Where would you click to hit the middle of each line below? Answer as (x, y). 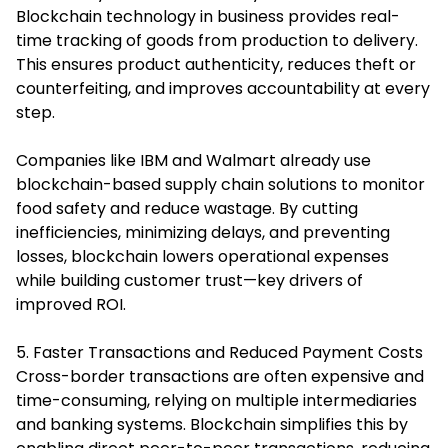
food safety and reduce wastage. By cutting (187, 208)
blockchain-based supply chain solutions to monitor (220, 184)
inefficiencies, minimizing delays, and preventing (203, 232)
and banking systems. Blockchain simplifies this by (212, 424)
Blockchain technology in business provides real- (208, 16)
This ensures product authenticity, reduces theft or (216, 64)
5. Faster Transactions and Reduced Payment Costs (219, 352)
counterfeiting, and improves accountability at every (223, 88)
